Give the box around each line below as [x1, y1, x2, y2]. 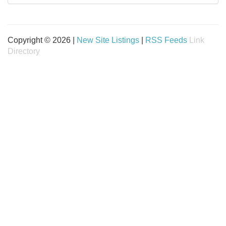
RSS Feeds [145, 36, 187, 44]
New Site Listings [77, 36, 139, 44]
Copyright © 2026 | [8, 36, 77, 44]
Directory [8, 47, 40, 55]
